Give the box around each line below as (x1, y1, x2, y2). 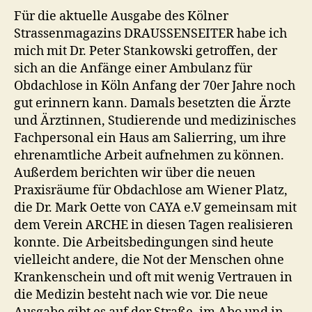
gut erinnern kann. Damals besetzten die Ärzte (14, 95, 291, 111)
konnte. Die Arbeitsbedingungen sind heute (14, 234, 274, 251)
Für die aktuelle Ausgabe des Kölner (14, 8, 228, 24)
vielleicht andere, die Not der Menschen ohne (14, 251, 284, 268)
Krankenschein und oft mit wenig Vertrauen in (14, 269, 292, 286)
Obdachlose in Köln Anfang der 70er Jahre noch (14, 77, 295, 94)
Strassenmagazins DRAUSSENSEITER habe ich (14, 25, 287, 42)
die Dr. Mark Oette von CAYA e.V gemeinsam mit (14, 199, 297, 216)
